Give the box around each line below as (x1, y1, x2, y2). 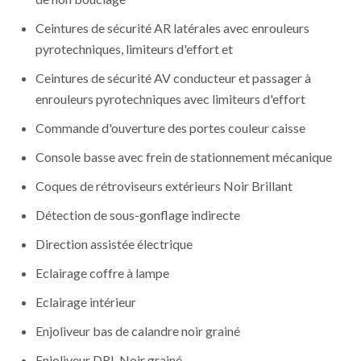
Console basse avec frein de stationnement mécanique (35, 149, 332, 165)
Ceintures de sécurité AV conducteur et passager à (35, 70, 311, 86)
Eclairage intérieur (35, 294, 136, 310)
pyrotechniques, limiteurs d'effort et (35, 41, 233, 57)
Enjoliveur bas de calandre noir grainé (35, 323, 240, 339)
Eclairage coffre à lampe (35, 265, 169, 281)
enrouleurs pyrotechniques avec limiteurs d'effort (35, 91, 305, 107)
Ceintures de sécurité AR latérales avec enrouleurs (35, 20, 309, 36)
